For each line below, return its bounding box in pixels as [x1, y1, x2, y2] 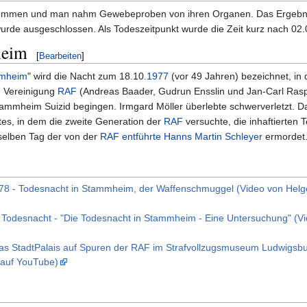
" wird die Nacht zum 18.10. [27, 71, 147, 82]
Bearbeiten [39, 51, 82, 62]
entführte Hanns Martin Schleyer [122, 131, 262, 143]
